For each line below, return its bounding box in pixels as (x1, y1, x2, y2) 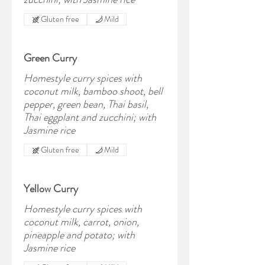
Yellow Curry (24, 181, 78, 196)
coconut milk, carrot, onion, (24, 214, 139, 230)
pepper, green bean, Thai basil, (24, 96, 148, 112)
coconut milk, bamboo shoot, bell (24, 83, 163, 99)
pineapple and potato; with (24, 227, 135, 243)
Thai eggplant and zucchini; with (24, 109, 156, 125)
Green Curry (24, 50, 77, 66)
